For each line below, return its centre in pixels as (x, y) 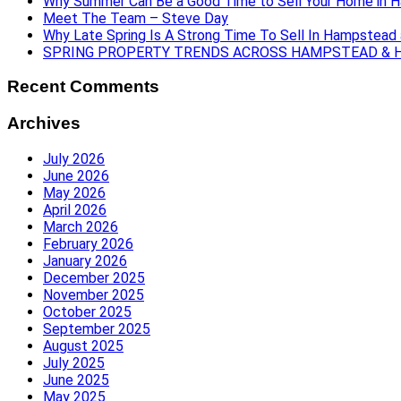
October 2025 (87, 311)
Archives (44, 123)
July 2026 (74, 158)
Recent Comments (83, 87)
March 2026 (81, 226)
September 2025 (97, 328)
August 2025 (83, 346)
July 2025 (74, 363)
